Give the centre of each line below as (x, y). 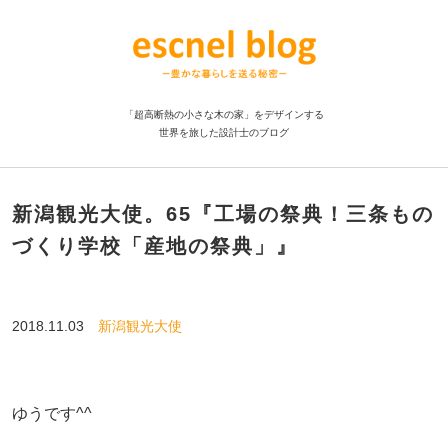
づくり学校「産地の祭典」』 (154, 246)
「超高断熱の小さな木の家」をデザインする (224, 114)
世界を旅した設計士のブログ (224, 132)
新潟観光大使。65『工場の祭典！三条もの (222, 214)
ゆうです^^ (51, 413)
